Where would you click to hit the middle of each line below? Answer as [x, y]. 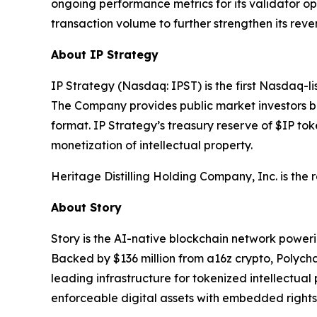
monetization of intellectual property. [152, 145]
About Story [86, 207]
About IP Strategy [105, 54]
